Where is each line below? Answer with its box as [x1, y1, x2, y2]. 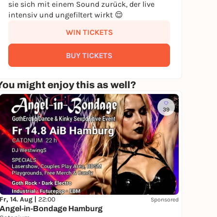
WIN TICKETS [65, 27, 113, 37]
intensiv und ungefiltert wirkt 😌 [8, 10, 123, 19]
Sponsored [151, 196, 179, 203]
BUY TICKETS [66, 50, 112, 60]
